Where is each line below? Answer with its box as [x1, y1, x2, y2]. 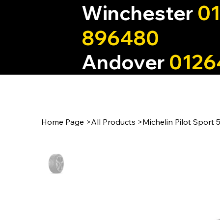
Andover [81, 50, 169, 75]
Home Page [41, 117, 84, 127]
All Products [91, 117, 136, 127]
